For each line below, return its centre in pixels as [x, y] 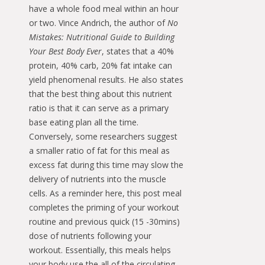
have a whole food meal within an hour [104, 9]
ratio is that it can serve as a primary [99, 108]
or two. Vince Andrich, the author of [98, 23]
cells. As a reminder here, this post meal [105, 193]
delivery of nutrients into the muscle [98, 179]
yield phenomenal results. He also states [106, 80]
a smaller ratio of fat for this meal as [99, 151]
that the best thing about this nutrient [101, 94]
